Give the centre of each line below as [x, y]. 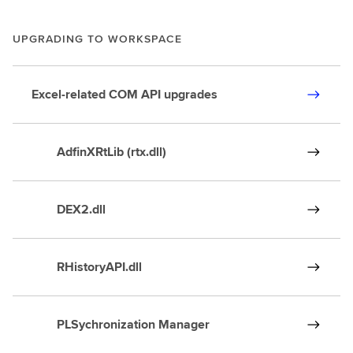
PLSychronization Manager [121, 324]
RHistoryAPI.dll [87, 267]
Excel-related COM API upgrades [124, 94]
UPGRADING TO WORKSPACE [97, 39]
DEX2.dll [69, 209]
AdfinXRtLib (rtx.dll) [99, 152]
